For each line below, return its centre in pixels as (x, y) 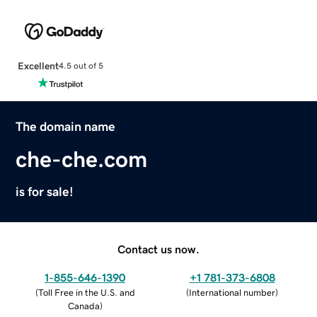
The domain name (66, 126)
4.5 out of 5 (81, 66)
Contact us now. (158, 249)
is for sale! (45, 191)
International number (232, 292)
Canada (83, 306)
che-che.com (82, 159)
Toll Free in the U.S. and (86, 292)
